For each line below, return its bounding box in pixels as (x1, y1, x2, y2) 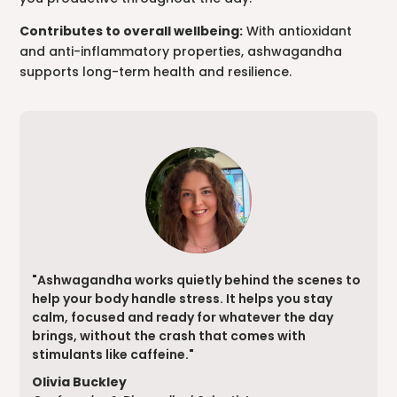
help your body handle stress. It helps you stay (32, 289, 333, 307)
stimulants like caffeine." (32, 345, 195, 363)
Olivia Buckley (32, 372, 128, 391)
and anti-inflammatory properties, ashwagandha (19, 43, 343, 61)
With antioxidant (243, 22, 353, 41)
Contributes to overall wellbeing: (19, 22, 244, 41)
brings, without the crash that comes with (32, 326, 307, 345)
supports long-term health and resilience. (19, 63, 292, 82)
